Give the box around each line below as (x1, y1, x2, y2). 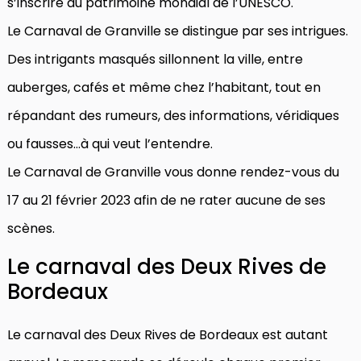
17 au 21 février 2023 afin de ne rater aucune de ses (7, 190, 326, 210)
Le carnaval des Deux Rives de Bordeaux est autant (7, 325, 328, 344)
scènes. (7, 218, 55, 238)
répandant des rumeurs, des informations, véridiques (7, 106, 339, 125)
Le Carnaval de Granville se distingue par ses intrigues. (7, 21, 348, 40)
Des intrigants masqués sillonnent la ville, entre (7, 49, 303, 68)
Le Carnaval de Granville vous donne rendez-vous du (7, 162, 339, 181)
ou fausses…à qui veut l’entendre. (7, 134, 213, 153)
